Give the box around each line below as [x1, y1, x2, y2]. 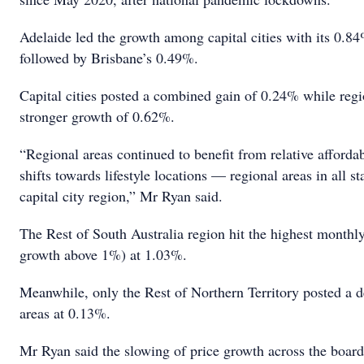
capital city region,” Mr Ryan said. [19, 186, 223, 206]
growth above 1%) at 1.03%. [19, 245, 187, 264]
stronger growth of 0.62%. [19, 106, 175, 126]
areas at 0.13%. [19, 303, 110, 323]
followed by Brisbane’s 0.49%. [19, 48, 198, 67]
